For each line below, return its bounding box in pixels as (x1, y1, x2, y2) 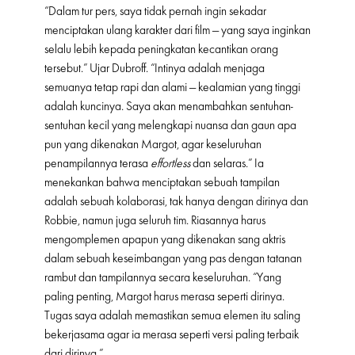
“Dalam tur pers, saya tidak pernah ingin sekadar (44, 3, 266, 18)
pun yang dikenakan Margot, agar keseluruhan (44, 136, 261, 151)
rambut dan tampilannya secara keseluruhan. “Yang (44, 269, 281, 284)
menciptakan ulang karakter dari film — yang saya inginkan (44, 22, 311, 37)
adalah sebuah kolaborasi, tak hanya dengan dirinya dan (44, 193, 308, 208)
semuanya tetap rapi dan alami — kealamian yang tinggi (44, 79, 300, 94)
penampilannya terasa (44, 155, 151, 170)
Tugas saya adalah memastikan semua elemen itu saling (44, 307, 300, 323)
